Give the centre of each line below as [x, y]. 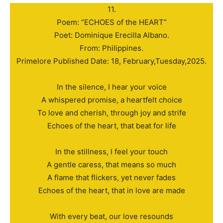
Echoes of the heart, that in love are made [111, 191]
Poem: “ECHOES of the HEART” [111, 22]
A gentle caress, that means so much [111, 165]
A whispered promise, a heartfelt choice [111, 100]
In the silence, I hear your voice [111, 87]
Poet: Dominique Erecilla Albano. [111, 35]
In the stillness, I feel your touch [111, 152]
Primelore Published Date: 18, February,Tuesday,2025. [111, 61]
